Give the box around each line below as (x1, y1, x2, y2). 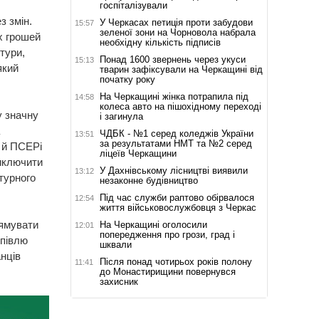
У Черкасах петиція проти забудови (99, 16, 253, 28)
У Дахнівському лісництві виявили (99, 164, 248, 176)
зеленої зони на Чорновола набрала (99, 26, 256, 38)
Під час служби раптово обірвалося (99, 192, 254, 203)
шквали (99, 239, 132, 250)
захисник (99, 276, 138, 287)
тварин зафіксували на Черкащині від (99, 63, 263, 75)
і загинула (99, 110, 143, 122)
